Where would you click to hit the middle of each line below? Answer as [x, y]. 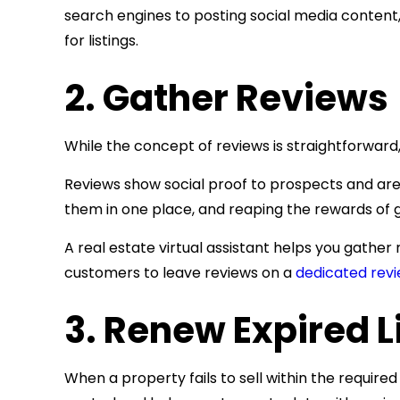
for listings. [103, 41]
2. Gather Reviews [230, 98]
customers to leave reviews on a [180, 273]
